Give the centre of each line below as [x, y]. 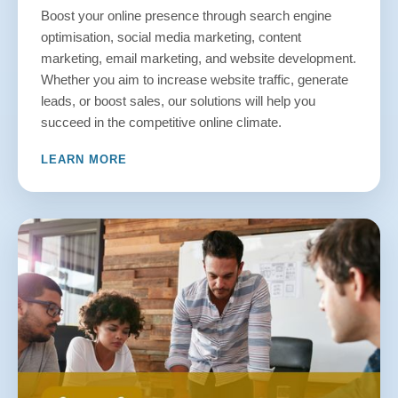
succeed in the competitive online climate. [161, 122]
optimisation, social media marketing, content [171, 37]
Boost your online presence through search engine [186, 16]
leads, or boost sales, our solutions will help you [178, 101]
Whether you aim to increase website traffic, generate [195, 80]
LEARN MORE [84, 159]
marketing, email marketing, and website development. [199, 58]
